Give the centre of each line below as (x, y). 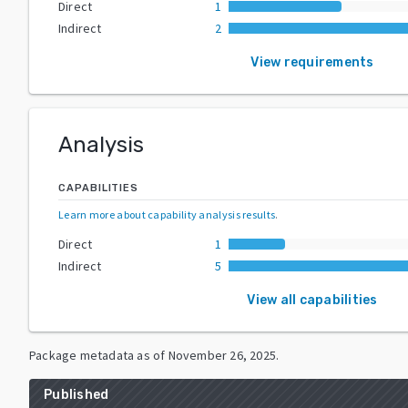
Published (76, 394)
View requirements (312, 62)
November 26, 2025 (222, 355)
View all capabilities (312, 300)
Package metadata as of (97, 355)
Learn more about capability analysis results (167, 214)
